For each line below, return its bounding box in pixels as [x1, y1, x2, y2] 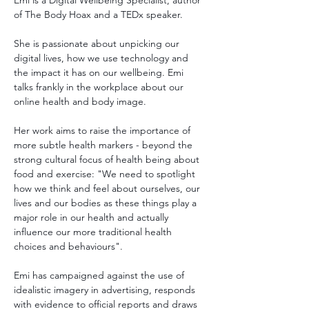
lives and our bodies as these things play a [14, 197, 199, 209]
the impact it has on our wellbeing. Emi [14, 66, 186, 79]
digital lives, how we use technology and [14, 52, 191, 64]
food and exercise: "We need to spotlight [14, 168, 198, 180]
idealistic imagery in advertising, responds [14, 283, 198, 296]
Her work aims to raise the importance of [14, 124, 193, 137]
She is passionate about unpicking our [14, 37, 182, 50]
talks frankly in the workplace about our [14, 81, 186, 93]
